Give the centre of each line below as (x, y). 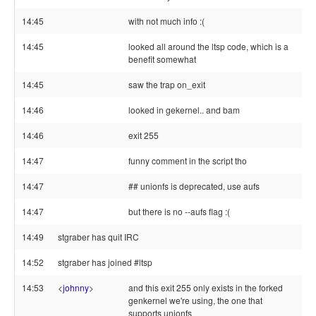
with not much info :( (166, 21)
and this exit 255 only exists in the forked (206, 287)
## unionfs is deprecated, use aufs (194, 186)
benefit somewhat (162, 59)
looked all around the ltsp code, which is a (208, 46)
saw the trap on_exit (167, 84)
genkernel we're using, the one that (195, 300)
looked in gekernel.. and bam (184, 110)
